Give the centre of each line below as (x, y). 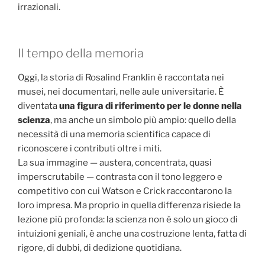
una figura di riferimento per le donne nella (151, 106)
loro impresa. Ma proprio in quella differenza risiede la (129, 206)
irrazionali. (39, 7)
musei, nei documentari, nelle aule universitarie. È (121, 92)
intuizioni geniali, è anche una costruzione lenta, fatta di (132, 234)
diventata (38, 106)
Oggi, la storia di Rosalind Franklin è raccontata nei (121, 78)
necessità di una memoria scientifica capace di (114, 135)
